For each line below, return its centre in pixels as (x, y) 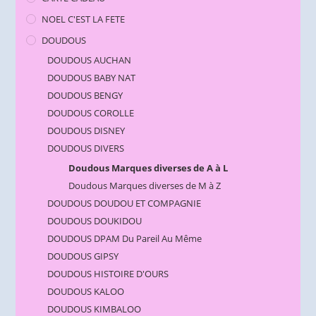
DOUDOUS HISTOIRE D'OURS (108, 274)
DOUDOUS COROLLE (91, 113)
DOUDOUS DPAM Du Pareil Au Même (125, 239)
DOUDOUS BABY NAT (92, 78)
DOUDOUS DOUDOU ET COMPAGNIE (124, 203)
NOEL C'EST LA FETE (84, 19)
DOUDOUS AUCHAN (90, 60)
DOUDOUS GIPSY (83, 256)
